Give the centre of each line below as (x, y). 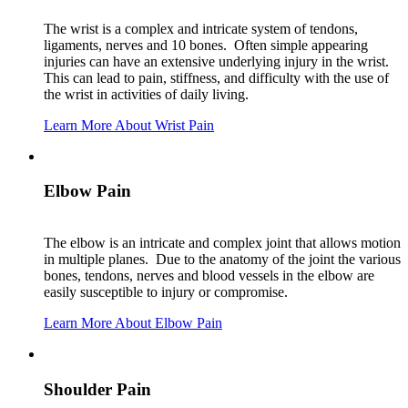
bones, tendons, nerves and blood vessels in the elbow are (209, 276)
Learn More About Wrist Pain (129, 125)
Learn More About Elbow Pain (133, 323)
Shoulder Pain (97, 389)
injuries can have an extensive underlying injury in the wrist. (216, 61)
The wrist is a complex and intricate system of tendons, (201, 28)
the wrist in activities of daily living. (146, 94)
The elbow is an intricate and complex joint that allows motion (222, 243)
